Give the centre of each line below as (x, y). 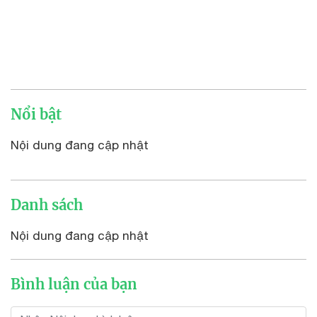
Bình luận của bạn (74, 284)
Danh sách (47, 204)
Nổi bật (36, 114)
